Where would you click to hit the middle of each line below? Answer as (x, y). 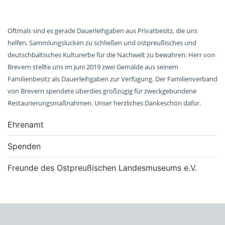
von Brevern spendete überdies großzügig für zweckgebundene (102, 91)
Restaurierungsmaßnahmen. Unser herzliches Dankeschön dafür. (104, 103)
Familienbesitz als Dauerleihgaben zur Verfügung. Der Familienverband (113, 79)
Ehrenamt (26, 125)
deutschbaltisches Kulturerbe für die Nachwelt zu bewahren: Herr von (111, 55)
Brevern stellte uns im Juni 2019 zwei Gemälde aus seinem (93, 67)
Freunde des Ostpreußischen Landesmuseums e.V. (102, 168)
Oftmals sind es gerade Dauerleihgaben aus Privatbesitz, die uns (102, 31)
